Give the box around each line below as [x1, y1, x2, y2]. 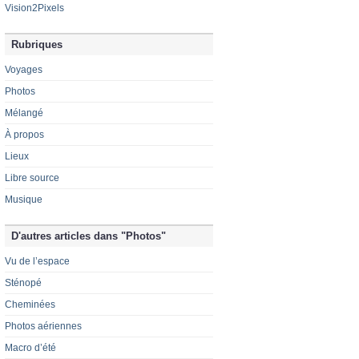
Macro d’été [5, 342, 56, 354]
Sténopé [5, 277, 42, 289]
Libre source [5, 172, 59, 184]
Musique [5, 194, 42, 206]
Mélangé [5, 107, 43, 119]
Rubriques [11, 38, 63, 51]
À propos [5, 129, 44, 141]
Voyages [5, 64, 42, 76]
